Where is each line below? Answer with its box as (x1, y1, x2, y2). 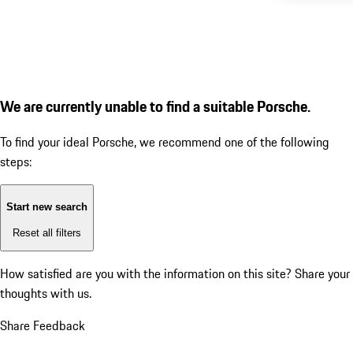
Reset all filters (13, 226, 81, 239)
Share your (295, 264, 350, 284)
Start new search (6, 201, 87, 214)
